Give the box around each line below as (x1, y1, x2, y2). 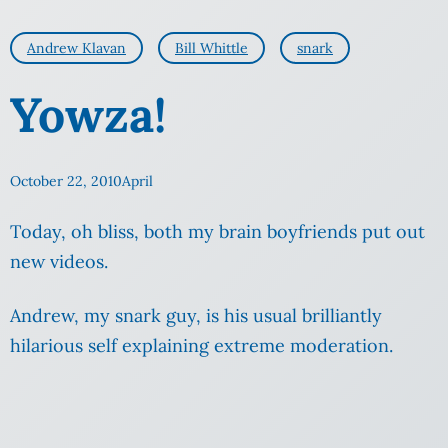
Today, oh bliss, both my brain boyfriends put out (10, 220, 425, 244)
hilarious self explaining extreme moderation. (10, 334, 393, 358)
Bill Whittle (175, 39, 248, 58)
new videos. (10, 250, 108, 274)
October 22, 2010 (10, 172, 122, 191)
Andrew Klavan (27, 39, 126, 58)
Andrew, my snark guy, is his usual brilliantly (10, 304, 382, 328)
